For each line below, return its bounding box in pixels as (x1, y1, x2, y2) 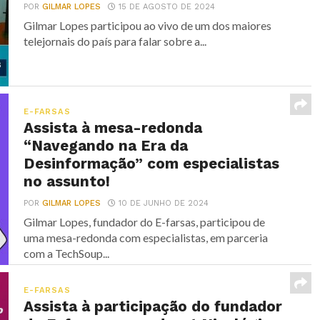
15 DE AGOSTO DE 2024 (119, 2, 216, 11)
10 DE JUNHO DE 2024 (119, 199, 209, 208)
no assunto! (24, 173, 111, 190)
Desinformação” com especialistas (24, 155, 280, 172)
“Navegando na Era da (24, 137, 189, 154)
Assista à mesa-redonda (24, 119, 203, 136)
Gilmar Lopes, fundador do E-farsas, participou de (24, 215, 266, 229)
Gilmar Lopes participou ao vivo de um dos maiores (24, 19, 272, 32)
